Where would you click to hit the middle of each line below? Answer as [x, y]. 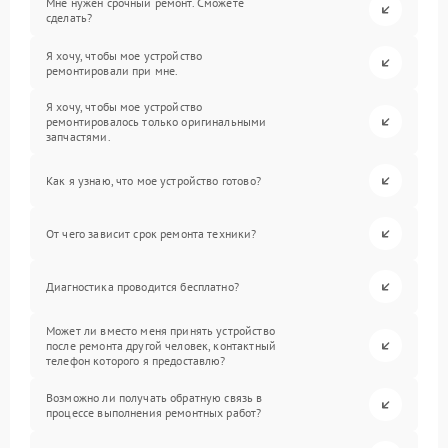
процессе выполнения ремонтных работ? [154, 412]
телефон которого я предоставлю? [136, 360]
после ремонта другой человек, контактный [161, 345]
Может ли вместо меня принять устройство [160, 330]
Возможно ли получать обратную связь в [154, 397]
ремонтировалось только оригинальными [156, 121]
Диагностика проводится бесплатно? [142, 286]
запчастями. [78, 136]
